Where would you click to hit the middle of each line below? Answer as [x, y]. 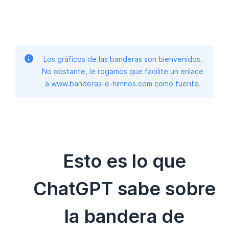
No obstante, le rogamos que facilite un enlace [123, 71]
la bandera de [124, 216]
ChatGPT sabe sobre [124, 188]
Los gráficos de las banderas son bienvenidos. [123, 59]
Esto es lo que [124, 161]
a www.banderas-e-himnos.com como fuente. [123, 83]
